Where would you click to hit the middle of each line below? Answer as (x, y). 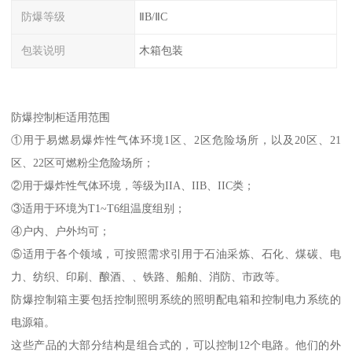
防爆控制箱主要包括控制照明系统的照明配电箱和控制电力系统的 (176, 299)
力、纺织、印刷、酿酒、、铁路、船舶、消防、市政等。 (149, 276)
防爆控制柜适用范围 (61, 117)
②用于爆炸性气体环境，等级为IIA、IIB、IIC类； (133, 185)
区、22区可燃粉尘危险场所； (83, 162)
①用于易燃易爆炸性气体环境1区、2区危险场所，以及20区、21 (176, 139)
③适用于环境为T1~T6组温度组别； (99, 208)
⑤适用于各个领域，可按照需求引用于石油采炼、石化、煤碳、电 (176, 253)
